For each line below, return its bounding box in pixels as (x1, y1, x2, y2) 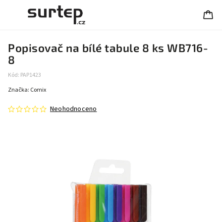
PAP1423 (20, 71, 41, 79)
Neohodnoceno (50, 104, 97, 114)
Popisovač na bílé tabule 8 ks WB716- (8, 41, 208, 55)
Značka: (8, 86, 30, 94)
